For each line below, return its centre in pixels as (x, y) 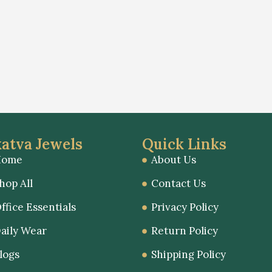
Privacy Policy (185, 207)
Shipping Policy (189, 255)
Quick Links (184, 144)
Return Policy (185, 231)
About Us (174, 160)
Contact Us (178, 184)
